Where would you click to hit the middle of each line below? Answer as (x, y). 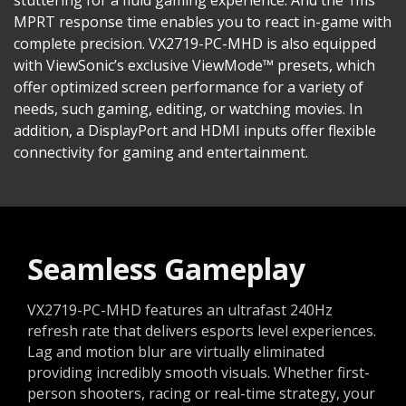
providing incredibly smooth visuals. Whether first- (198, 372)
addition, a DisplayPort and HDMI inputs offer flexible (195, 130)
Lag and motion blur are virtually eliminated (176, 351)
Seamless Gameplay (166, 268)
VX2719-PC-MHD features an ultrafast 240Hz (180, 309)
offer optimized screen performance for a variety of (188, 87)
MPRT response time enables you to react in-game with (203, 21)
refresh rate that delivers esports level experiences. (202, 330)
